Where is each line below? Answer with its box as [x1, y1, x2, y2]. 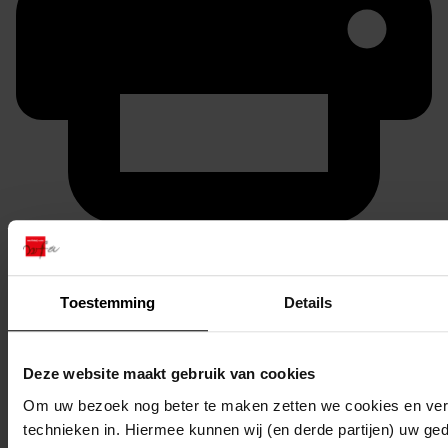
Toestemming [60, 294, 156, 312]
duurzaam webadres [16, 254, 173, 277]
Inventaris [16, 372, 92, 395]
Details [283, 294, 333, 312]
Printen [16, 226, 72, 249]
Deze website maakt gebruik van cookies [23, 365, 316, 383]
